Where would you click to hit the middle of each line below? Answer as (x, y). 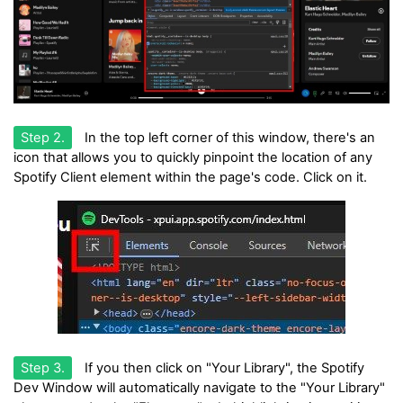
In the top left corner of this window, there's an (228, 138)
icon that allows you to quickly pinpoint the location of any (193, 158)
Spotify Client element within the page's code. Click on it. (190, 178)
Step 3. (43, 368)
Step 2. (43, 138)
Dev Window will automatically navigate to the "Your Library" (199, 388)
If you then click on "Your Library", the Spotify (223, 368)
